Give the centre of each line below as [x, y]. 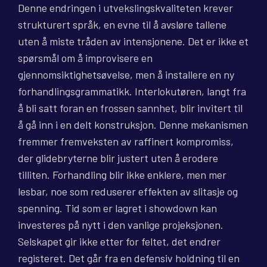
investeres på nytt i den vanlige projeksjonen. [121, 225]
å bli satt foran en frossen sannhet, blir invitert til [130, 108]
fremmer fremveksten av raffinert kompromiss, [126, 142]
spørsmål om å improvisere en [85, 58]
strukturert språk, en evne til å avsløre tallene [122, 25]
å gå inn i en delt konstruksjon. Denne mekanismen [133, 125]
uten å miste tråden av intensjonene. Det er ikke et [133, 41]
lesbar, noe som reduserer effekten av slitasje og [128, 192]
